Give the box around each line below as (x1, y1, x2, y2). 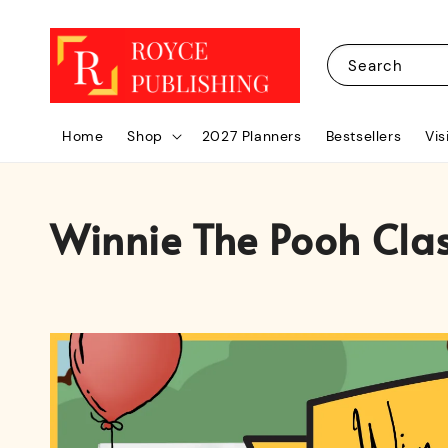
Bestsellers (325, 127, 402, 145)
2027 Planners (201, 127, 302, 145)
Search (347, 56, 403, 76)
